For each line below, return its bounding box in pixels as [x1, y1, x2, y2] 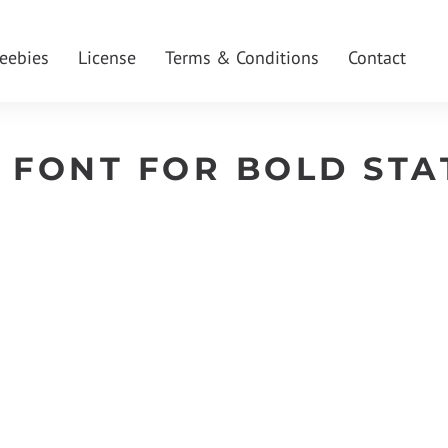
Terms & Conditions [165, 46, 319, 69]
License [78, 46, 136, 69]
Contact [348, 46, 406, 69]
